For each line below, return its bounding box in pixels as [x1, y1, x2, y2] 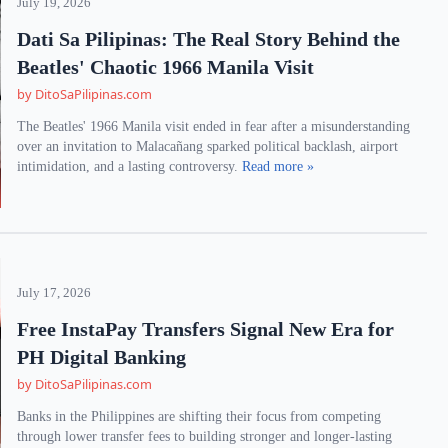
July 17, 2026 [17, 286, 92, 300]
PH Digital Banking [17, 346, 187, 368]
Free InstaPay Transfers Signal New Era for [17, 318, 395, 340]
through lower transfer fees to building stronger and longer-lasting [17, 429, 393, 444]
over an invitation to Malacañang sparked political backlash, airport [17, 139, 399, 154]
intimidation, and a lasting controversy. [17, 159, 243, 174]
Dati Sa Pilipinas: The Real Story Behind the [17, 28, 401, 50]
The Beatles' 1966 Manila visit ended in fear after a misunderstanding [17, 119, 411, 134]
